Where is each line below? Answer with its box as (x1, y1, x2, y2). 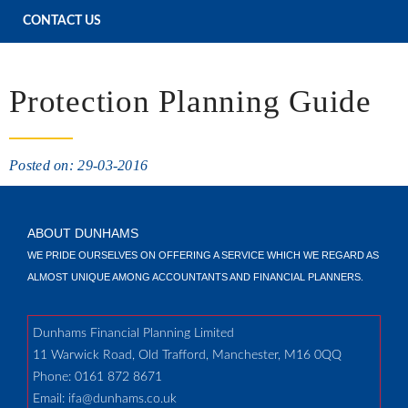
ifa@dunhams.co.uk (68, 393, 177, 405)
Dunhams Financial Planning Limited (33, 327, 234, 340)
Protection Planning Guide (9, 84, 372, 119)
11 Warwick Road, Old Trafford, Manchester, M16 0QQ (33, 349, 342, 362)
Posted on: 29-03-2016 (9, 158, 148, 173)
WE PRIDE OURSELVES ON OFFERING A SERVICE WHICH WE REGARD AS (27, 250, 379, 260)
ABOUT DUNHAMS (27, 226, 138, 240)
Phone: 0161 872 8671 (33, 371, 162, 383)
